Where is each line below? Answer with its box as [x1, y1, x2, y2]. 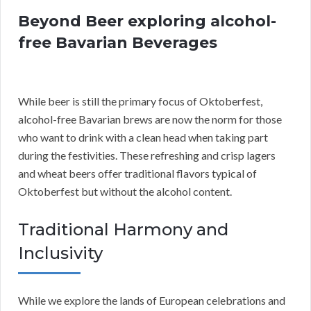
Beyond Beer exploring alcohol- [18, 12, 276, 31]
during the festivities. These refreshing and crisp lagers [18, 149, 276, 162]
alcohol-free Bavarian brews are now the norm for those [18, 112, 282, 126]
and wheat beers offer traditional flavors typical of [18, 167, 257, 180]
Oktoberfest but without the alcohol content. [18, 185, 232, 199]
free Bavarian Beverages [18, 33, 217, 53]
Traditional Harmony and [18, 219, 228, 240]
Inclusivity [18, 243, 103, 264]
